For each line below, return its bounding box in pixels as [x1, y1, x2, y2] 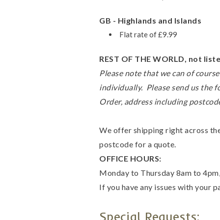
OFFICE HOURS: [99, 154, 162, 163]
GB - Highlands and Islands [99, 16, 201, 25]
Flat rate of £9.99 [119, 30, 179, 39]
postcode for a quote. [99, 139, 176, 149]
